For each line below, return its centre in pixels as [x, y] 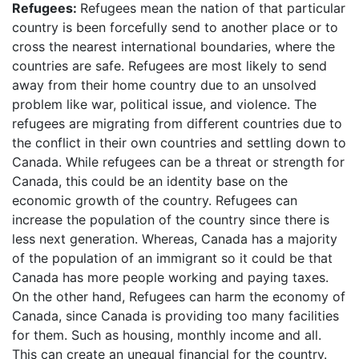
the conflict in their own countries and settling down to [179, 142]
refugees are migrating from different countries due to [177, 123]
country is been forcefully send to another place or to [175, 27]
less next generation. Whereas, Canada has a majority [175, 238]
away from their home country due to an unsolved [164, 85]
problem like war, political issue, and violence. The [164, 104]
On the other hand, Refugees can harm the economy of [179, 296]
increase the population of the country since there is [171, 219]
